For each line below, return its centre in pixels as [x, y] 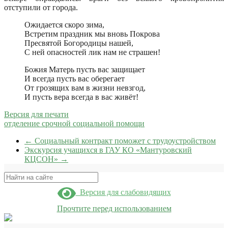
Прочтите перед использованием [114, 208]
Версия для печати [36, 114]
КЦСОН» [42, 159]
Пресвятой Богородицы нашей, [79, 43]
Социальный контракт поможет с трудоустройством [124, 140]
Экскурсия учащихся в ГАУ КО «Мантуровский [108, 150]
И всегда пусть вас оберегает [75, 78]
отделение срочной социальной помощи [74, 123]
